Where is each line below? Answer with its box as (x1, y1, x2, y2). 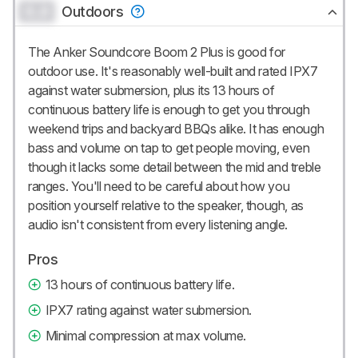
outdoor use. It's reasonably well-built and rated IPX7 (28, 63, 318, 80)
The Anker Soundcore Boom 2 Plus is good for (28, 44, 285, 61)
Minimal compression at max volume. (45, 328, 247, 344)
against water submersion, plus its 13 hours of (28, 82, 275, 99)
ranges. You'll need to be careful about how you (28, 178, 290, 195)
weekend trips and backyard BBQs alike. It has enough (28, 121, 324, 137)
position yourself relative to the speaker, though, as (28, 197, 304, 214)
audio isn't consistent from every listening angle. (28, 217, 288, 233)
